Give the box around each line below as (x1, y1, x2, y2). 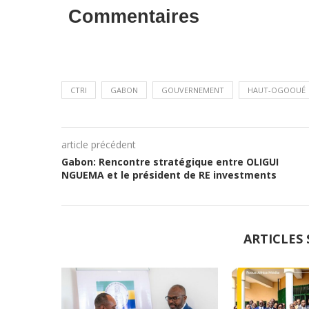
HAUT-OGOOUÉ (247, 85, 306, 95)
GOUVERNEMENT (161, 85, 224, 95)
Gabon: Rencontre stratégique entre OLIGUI (61, 155, 279, 168)
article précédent (61, 138, 136, 151)
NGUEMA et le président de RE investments (61, 168, 277, 181)
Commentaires (68, 6, 199, 27)
